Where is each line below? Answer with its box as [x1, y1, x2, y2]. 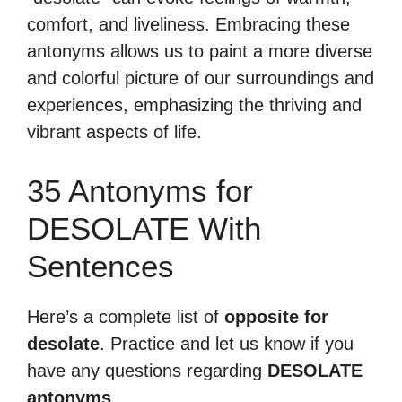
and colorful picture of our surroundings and [27, 68, 374, 88]
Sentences [27, 249, 174, 284]
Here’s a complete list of [27, 307, 224, 327]
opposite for [224, 307, 328, 327]
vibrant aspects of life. [27, 122, 202, 142]
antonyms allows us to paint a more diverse [27, 41, 372, 61]
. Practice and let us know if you [100, 334, 354, 354]
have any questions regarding [27, 361, 267, 380]
